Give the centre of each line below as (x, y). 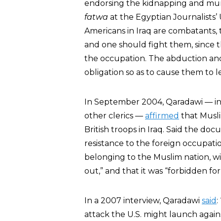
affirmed (162, 116)
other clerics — (115, 116)
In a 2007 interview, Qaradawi (143, 201)
